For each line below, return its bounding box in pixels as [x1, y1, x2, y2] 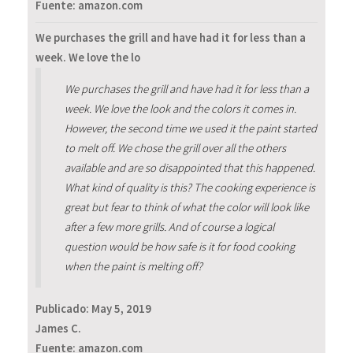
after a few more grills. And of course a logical [64, 219, 274, 234]
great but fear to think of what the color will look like [64, 199, 309, 214]
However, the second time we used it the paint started [64, 121, 317, 136]
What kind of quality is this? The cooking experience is [64, 180, 315, 195]
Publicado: [35, 302, 91, 317]
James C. [35, 321, 81, 336]
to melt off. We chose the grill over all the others [64, 140, 286, 155]
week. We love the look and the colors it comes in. [64, 101, 296, 116]
